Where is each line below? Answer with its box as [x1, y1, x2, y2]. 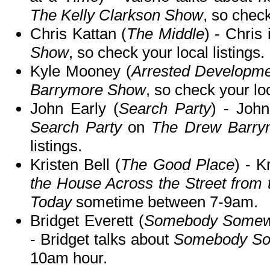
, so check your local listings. [69, 43, 265, 62]
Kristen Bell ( [30, 155, 121, 174]
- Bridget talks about [30, 230, 174, 249]
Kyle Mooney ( [30, 62, 131, 81]
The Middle [127, 25, 204, 43]
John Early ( [30, 99, 119, 118]
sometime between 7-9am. [72, 193, 258, 212]
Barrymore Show [30, 81, 146, 99]
